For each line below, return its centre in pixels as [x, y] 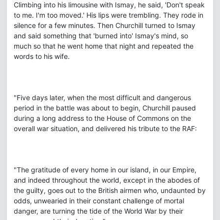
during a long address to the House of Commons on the [102, 118]
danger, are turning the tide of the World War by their [98, 211]
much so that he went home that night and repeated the [104, 46]
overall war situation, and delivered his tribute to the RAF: [105, 128]
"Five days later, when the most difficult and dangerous [102, 97]
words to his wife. [42, 56]
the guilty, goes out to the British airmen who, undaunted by [110, 190]
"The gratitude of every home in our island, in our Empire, [105, 170]
